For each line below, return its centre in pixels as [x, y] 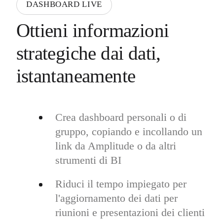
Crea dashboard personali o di [121, 117]
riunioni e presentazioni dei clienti [130, 213]
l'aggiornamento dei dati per [116, 198]
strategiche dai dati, [88, 53]
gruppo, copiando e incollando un [129, 131]
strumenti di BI [88, 160]
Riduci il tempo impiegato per [121, 184]
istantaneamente [76, 76]
